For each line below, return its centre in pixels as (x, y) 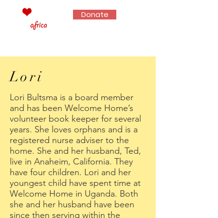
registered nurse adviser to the (69, 140)
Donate (95, 14)
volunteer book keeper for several (75, 119)
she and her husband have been (72, 204)
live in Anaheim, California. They (71, 162)
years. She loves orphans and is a (74, 129)
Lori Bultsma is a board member (72, 97)
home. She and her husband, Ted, (75, 151)
